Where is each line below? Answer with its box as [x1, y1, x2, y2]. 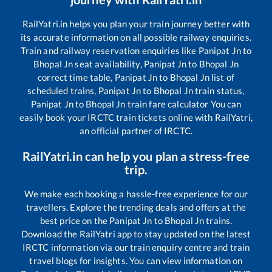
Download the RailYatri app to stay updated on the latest [21, 228, 251, 239]
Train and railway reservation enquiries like [20, 44, 199, 56]
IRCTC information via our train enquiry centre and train [22, 241, 250, 253]
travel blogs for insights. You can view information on [29, 254, 243, 266]
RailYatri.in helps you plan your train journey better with [22, 18, 250, 29]
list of [209, 71, 234, 83]
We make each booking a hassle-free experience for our [24, 188, 248, 199]
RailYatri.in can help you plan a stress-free [22, 148, 250, 163]
